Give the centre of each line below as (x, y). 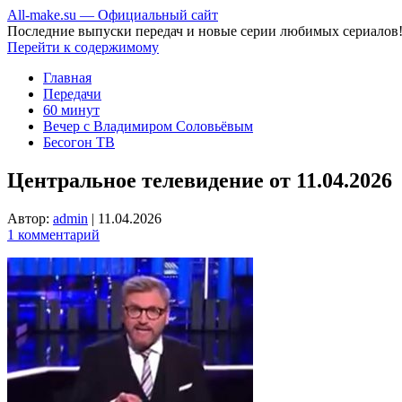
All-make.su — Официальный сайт (113, 15)
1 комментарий (53, 234)
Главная (67, 78)
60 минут (71, 110)
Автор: (30, 218)
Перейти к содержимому (83, 47)
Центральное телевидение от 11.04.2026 (200, 180)
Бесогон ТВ (79, 142)
